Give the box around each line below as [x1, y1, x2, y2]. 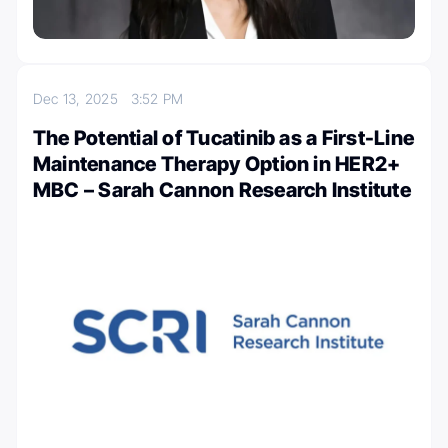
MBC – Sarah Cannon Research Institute [33, 177, 411, 202]
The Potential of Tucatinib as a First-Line [33, 125, 415, 150]
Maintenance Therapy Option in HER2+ [33, 151, 401, 176]
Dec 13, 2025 [33, 89, 131, 107]
